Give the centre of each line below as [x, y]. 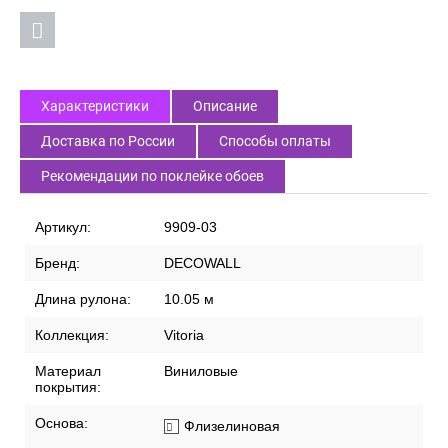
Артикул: [63, 227]
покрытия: [68, 387]
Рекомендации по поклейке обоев [152, 176]
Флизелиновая [232, 426]
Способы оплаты [275, 141]
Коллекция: [72, 335]
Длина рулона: [83, 299]
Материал [68, 371]
